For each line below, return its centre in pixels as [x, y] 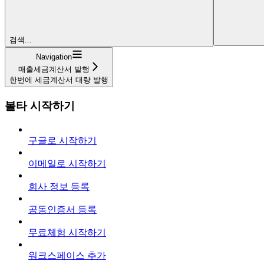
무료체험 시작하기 [67, 233]
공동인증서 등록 [62, 210]
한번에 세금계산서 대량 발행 [59, 80]
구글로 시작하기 [62, 141]
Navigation [54, 57]
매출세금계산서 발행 [54, 69]
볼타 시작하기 [40, 105]
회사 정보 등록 [59, 187]
